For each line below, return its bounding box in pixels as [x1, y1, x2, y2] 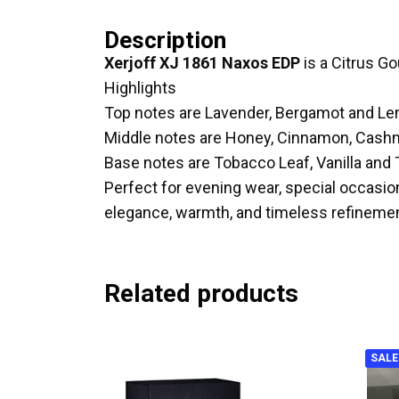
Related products [104, 279, 298, 308]
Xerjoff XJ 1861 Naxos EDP [104, 53, 300, 72]
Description [104, 27, 226, 53]
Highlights [104, 78, 176, 97]
